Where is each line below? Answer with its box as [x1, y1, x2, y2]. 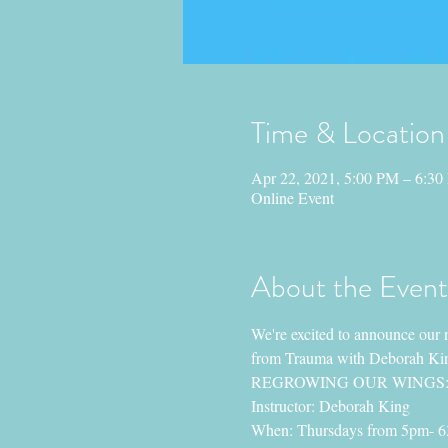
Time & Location [250, 112, 445, 154]
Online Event [250, 187, 334, 208]
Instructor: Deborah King [250, 395, 410, 416]
